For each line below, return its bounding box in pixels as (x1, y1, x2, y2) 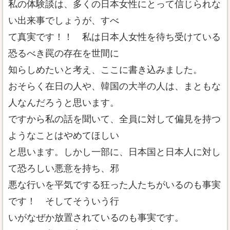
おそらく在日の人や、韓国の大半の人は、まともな (8, 81, 221, 91)
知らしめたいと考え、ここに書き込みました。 (8, 65, 202, 75)
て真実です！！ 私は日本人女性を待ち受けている (8, 32, 221, 42)
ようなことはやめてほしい (8, 130, 119, 141)
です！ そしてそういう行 (8, 196, 119, 206)
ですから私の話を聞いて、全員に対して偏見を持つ (8, 114, 221, 124)
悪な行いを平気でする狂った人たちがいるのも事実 (8, 180, 221, 190)
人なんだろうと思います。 (8, 98, 119, 108)
